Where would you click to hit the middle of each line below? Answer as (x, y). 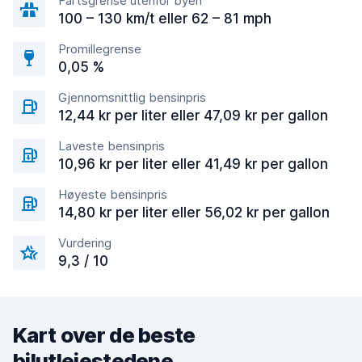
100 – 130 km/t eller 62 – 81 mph (165, 19)
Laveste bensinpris (112, 146)
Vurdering (85, 243)
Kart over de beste (104, 335)
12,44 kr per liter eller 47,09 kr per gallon (193, 116)
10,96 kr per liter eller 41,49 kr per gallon (193, 164)
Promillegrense (100, 49)
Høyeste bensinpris (113, 194)
